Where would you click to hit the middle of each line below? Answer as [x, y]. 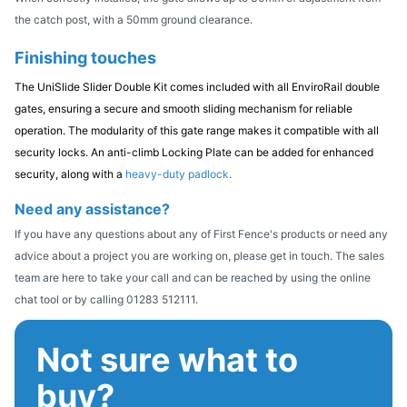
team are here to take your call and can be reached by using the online [193, 277]
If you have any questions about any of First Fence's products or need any [201, 233]
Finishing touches [85, 57]
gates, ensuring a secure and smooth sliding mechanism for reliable [184, 108]
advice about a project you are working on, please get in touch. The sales [199, 255]
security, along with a [70, 174]
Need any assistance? [92, 208]
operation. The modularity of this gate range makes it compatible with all [197, 130]
